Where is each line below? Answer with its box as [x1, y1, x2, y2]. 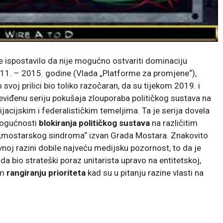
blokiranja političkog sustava [39, 117, 150, 128]
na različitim [150, 117, 198, 128]
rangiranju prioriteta [6, 167, 86, 178]
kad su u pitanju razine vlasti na [86, 167, 204, 178]
